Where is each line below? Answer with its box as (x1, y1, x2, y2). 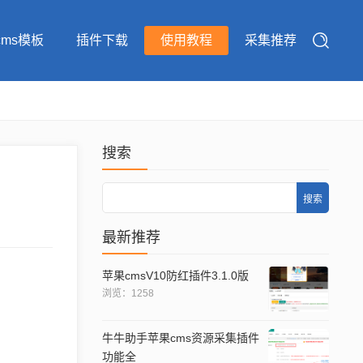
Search (102, 186, 143, 200)
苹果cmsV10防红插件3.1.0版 (102, 269, 249, 282)
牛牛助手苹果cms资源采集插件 (102, 331, 259, 345)
